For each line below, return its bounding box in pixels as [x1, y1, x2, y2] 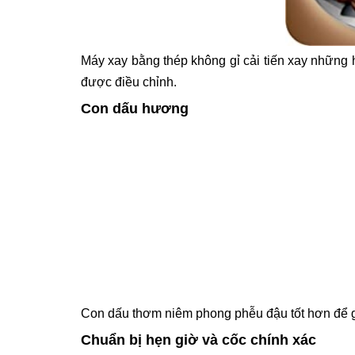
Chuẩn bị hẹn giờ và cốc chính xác [81, 332, 316, 348]
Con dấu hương [81, 101, 189, 116]
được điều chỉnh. [81, 75, 177, 89]
